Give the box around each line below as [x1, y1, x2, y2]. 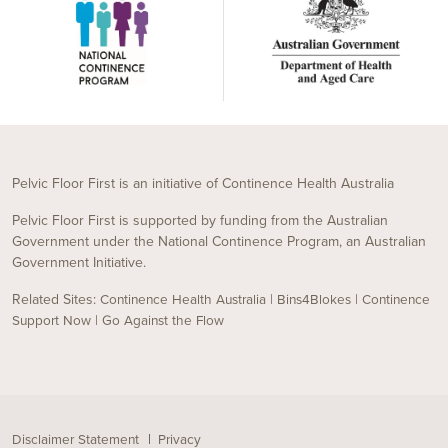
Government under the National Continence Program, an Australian [12, 232, 426, 250]
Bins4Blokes [277, 291, 351, 308]
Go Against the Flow [102, 312, 224, 329]
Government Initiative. [12, 253, 146, 271]
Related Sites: [12, 290, 100, 308]
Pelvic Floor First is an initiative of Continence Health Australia [12, 174, 394, 192]
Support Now [12, 312, 91, 329]
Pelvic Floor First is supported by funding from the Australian [12, 211, 388, 229]
